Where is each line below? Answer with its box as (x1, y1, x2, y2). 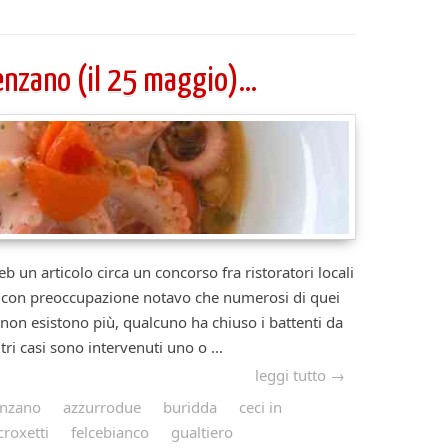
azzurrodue (63, 397, 141, 418)
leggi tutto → (255, 365, 345, 386)
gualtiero (171, 422, 233, 443)
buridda (163, 397, 217, 418)
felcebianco (71, 422, 149, 443)
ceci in (239, 397, 282, 418)
